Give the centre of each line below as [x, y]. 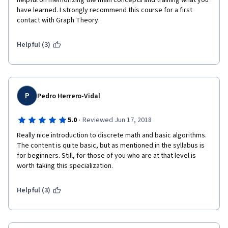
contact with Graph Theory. [58, 20]
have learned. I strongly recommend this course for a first [105, 10]
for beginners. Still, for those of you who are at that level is [106, 156]
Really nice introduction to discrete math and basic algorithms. [112, 135]
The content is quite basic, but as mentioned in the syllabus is [111, 146]
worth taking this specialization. [65, 166]
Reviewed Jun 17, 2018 [117, 120]
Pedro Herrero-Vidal [69, 96]
